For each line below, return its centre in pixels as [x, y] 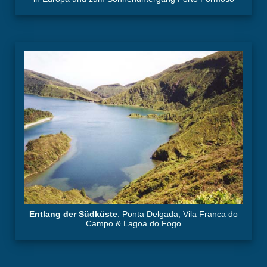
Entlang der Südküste [73, 214]
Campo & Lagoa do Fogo [133, 224]
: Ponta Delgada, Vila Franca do [178, 214]
